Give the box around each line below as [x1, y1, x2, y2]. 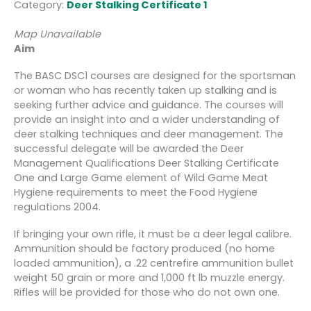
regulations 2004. [14, 199, 101, 214]
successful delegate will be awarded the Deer [14, 141, 244, 155]
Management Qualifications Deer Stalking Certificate [14, 155, 279, 170]
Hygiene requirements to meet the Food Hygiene [14, 185, 258, 199]
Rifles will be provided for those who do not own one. [14, 285, 280, 299]
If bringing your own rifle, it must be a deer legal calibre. [14, 227, 292, 241]
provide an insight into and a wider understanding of [14, 112, 280, 126]
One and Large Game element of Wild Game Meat [14, 170, 268, 185]
